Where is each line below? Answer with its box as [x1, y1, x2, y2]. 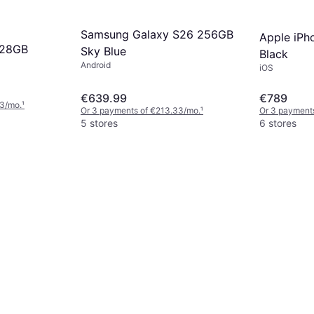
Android [81, 60, 111, 71]
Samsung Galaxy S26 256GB [81, 27, 233, 42]
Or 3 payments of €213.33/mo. [81, 105, 200, 116]
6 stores [259, 117, 296, 130]
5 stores [81, 117, 118, 130]
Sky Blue [81, 44, 126, 59]
